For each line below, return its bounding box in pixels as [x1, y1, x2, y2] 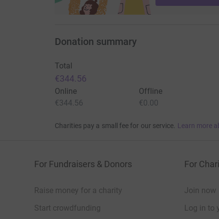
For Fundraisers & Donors [34, 159, 132, 170]
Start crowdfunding [34, 203, 101, 213]
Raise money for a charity [34, 186, 122, 196]
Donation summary [54, 36, 137, 48]
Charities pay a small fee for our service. [54, 122, 176, 130]
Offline [138, 87, 163, 96]
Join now [184, 186, 216, 196]
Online [54, 87, 77, 96]
